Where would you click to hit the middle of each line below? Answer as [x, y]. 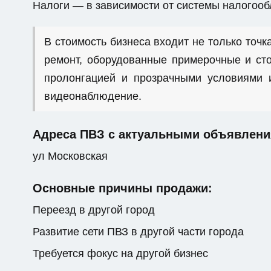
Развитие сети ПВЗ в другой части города [138, 232]
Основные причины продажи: [122, 188]
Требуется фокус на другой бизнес [120, 253]
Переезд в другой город [94, 210]
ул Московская [70, 156]
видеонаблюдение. [93, 96]
